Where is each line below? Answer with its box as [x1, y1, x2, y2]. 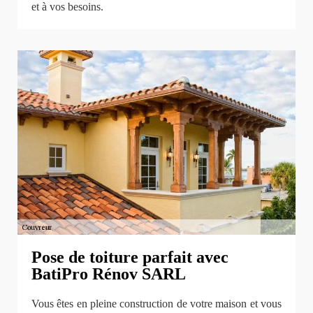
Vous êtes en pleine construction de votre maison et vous [31, 298, 282, 310]
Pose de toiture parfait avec [31, 247, 228, 266]
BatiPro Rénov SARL [31, 264, 186, 283]
